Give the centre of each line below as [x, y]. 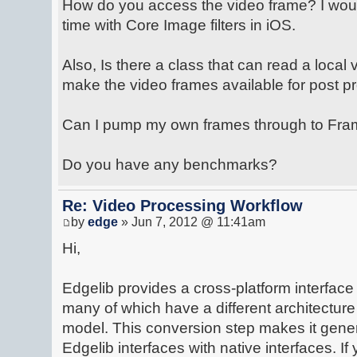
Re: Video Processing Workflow [182, 206]
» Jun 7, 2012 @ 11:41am [192, 222]
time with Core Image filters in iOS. [179, 25]
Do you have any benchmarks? [170, 165]
